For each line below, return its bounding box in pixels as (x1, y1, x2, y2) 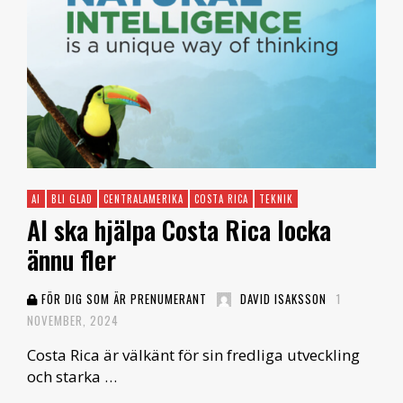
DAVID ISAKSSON (240, 290, 327, 309)
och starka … (27, 366, 117, 388)
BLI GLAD (51, 192, 93, 207)
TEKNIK (259, 192, 293, 207)
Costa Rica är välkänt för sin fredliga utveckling (27, 345, 360, 366)
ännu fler (27, 241, 116, 279)
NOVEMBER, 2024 (27, 311, 119, 330)
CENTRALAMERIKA (103, 192, 184, 207)
